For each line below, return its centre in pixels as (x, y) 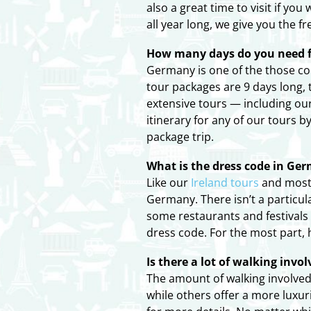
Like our (169, 183)
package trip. (180, 137)
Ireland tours (225, 183)
